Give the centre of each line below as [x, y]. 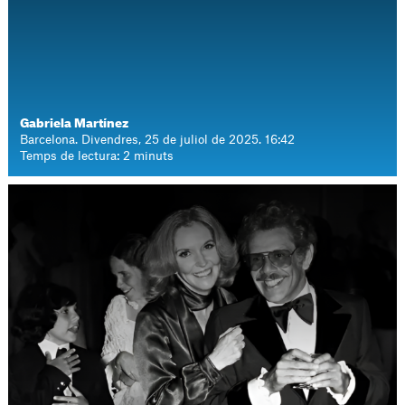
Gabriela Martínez [75, 123]
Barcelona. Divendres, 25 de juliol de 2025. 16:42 [158, 140]
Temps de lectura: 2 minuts [97, 156]
